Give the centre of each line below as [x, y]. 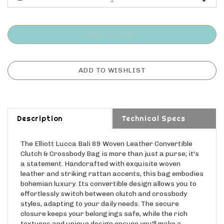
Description [40, 110]
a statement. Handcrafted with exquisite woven [100, 155]
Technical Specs [153, 110]
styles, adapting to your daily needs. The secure [100, 195]
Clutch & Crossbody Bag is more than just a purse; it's [110, 145]
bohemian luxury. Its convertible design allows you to [108, 175]
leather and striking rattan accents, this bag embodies [112, 165]
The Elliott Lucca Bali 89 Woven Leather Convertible [106, 135]
